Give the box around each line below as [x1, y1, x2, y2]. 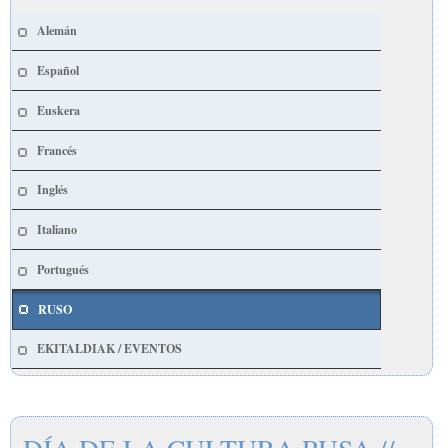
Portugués [37, 259, 89, 278]
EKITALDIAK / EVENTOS [37, 339, 182, 358]
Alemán [37, 21, 77, 40]
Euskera [37, 100, 80, 119]
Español [37, 61, 79, 80]
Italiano [37, 220, 77, 239]
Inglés [37, 180, 68, 199]
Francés [37, 140, 77, 159]
